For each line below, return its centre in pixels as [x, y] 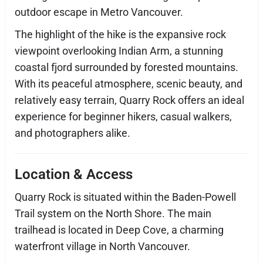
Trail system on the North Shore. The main [113, 213]
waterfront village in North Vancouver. [102, 246]
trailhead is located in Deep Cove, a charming [119, 230]
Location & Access [74, 174]
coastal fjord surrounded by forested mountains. [127, 67]
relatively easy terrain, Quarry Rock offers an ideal [129, 100]
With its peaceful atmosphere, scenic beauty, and [129, 83]
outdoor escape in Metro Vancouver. [99, 12]
